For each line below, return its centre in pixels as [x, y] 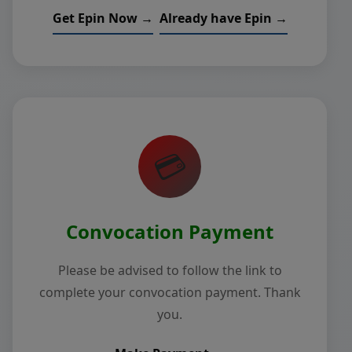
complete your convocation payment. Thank [170, 292]
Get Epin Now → [103, 18]
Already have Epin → [223, 18]
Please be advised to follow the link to [170, 270]
